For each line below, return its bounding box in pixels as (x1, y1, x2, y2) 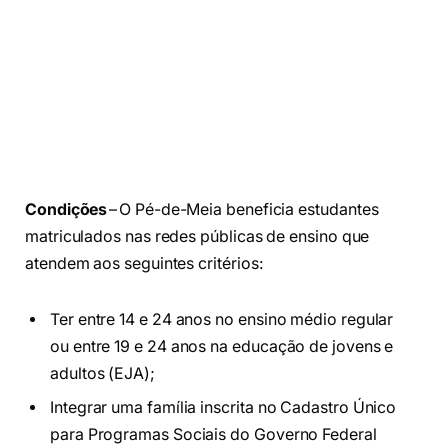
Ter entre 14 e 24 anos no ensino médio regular (50, 309, 394, 329)
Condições (25, 200, 108, 220)
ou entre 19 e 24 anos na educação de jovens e (50, 336, 394, 356)
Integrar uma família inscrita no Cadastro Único (50, 397, 397, 417)
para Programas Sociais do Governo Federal (50, 424, 377, 444)
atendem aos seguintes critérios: (25, 254, 272, 274)
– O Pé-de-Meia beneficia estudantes (109, 200, 379, 220)
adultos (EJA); (50, 363, 163, 383)
